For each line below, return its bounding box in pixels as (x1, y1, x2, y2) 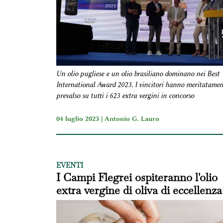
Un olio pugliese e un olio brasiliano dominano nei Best (56, 70, 220, 78)
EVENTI (56, 161, 83, 170)
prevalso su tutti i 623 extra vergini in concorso (56, 92, 194, 100)
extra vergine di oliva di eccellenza (56, 183, 222, 198)
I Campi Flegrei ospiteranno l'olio (56, 170, 218, 185)
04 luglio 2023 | (56, 114, 105, 122)
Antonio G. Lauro (104, 114, 159, 122)
